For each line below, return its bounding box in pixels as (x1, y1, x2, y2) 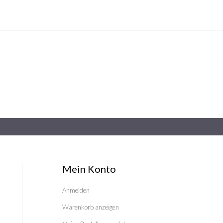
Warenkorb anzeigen (62, 203, 119, 212)
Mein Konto (62, 163, 116, 175)
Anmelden (62, 186, 90, 195)
